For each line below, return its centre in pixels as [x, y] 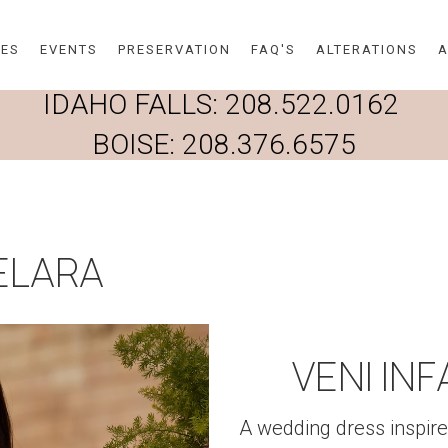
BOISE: [137, 144]
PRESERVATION [174, 49]
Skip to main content [223, 24]
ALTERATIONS [367, 49]
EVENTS [69, 49]
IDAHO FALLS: [133, 104]
